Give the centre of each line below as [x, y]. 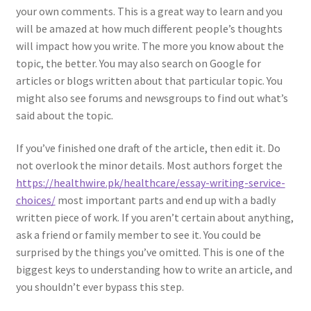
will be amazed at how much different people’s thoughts [149, 28]
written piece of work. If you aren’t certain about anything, [154, 218]
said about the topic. [64, 115]
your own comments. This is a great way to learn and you [149, 11]
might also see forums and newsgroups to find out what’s [152, 98]
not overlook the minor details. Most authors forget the [149, 166]
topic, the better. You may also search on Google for [138, 63]
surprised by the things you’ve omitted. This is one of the [150, 252]
